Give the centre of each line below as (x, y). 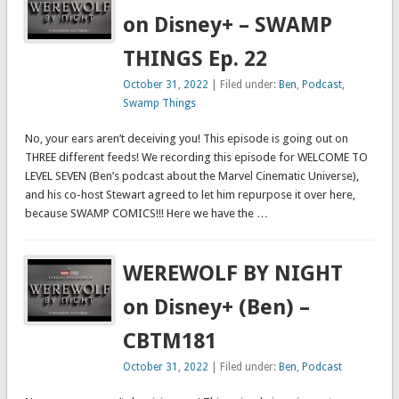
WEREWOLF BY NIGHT (233, 274)
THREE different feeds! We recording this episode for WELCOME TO (196, 158)
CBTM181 (170, 342)
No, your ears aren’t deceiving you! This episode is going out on (186, 139)
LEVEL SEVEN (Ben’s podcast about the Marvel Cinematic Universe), (191, 176)
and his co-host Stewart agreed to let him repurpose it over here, (190, 195)
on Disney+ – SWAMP (228, 25)
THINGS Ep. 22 (195, 59)
